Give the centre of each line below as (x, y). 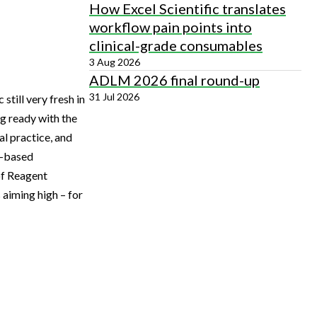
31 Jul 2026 (114, 97)
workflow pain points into (171, 27)
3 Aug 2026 (115, 62)
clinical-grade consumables (176, 45)
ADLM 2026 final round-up (174, 80)
